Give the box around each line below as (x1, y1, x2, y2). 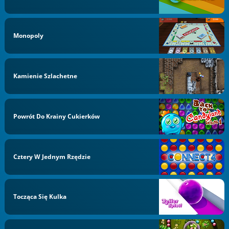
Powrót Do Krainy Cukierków (13, 111, 100, 121)
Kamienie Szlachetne (13, 72, 78, 80)
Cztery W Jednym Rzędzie (13, 152, 91, 161)
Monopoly (13, 31, 44, 40)
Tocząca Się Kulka (13, 192, 67, 201)
